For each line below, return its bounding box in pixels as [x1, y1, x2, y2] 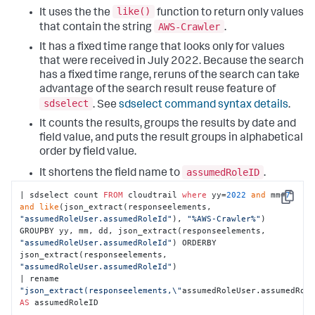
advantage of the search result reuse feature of [39, 84, 276, 96]
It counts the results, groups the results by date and [39, 119, 296, 131]
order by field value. [39, 147, 136, 159]
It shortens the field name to [39, 167, 182, 179]
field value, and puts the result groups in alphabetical [39, 133, 303, 145]
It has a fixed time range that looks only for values [39, 41, 285, 53]
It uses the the [39, 7, 112, 19]
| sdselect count [20, 190, 104, 200]
